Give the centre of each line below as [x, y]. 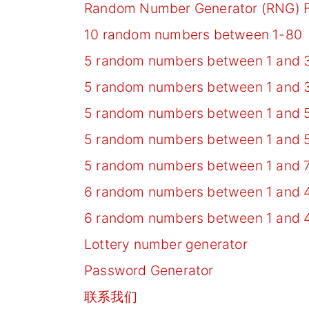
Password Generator [149, 270]
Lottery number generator [166, 244]
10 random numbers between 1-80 [193, 34]
